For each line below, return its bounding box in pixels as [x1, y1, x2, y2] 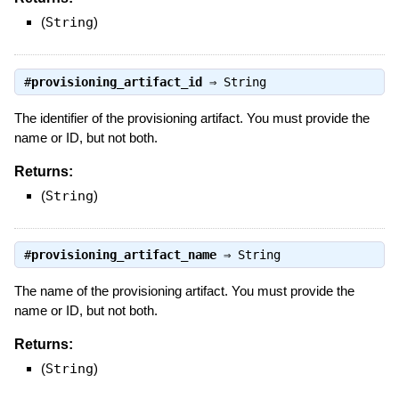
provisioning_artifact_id [30, 74, 202, 89]
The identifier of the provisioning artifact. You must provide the [13, 110, 370, 126]
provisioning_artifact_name [30, 247, 216, 262]
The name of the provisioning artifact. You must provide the [13, 282, 354, 298]
